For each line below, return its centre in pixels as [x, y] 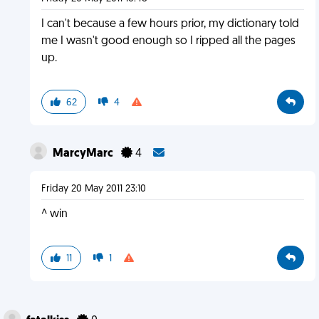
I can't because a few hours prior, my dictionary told [170, 24]
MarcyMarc [84, 154]
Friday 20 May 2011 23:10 [93, 189]
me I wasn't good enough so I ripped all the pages [168, 41]
